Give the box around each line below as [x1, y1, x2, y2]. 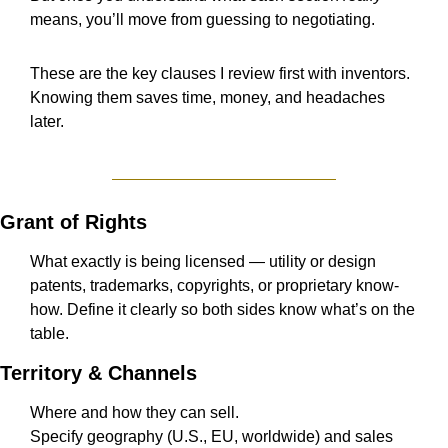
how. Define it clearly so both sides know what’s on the [30, 301, 415, 319]
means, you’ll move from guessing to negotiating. [30, 11, 375, 29]
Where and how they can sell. [30, 404, 239, 422]
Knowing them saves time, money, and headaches [30, 89, 385, 107]
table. [30, 325, 69, 343]
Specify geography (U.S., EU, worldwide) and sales [30, 428, 393, 446]
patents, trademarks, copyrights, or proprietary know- [30, 277, 399, 295]
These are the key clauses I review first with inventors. [30, 65, 410, 83]
